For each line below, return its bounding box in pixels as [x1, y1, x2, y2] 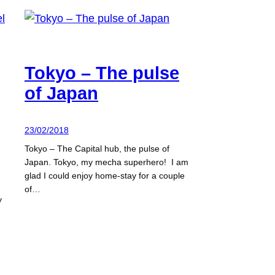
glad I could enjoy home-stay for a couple [25, 171, 185, 181]
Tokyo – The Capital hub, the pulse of [25, 144, 169, 154]
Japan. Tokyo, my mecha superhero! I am [25, 157, 188, 168]
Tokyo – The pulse [25, 63, 179, 83]
